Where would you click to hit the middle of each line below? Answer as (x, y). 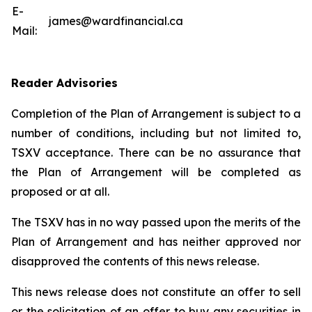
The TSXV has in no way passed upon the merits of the (156, 222)
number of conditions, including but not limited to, (156, 133)
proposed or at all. (60, 192)
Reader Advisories (64, 83)
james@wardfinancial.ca (116, 21)
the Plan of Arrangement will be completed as (156, 172)
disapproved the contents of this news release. (135, 261)
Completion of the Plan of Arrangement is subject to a (156, 114)
